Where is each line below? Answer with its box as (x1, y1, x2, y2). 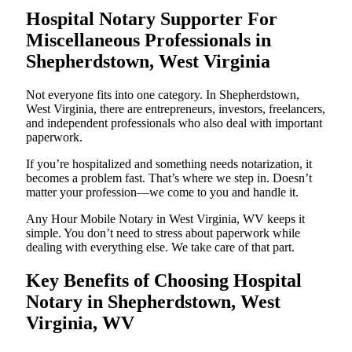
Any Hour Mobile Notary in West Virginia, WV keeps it (26, 212, 305, 226)
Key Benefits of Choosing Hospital (26, 270, 302, 291)
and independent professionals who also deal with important (26, 116, 322, 130)
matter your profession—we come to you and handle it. (26, 185, 299, 200)
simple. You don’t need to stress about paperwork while (26, 226, 300, 240)
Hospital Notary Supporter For (26, 9, 277, 30)
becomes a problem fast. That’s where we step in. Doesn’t (26, 171, 312, 185)
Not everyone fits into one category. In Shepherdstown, (26, 88, 299, 102)
